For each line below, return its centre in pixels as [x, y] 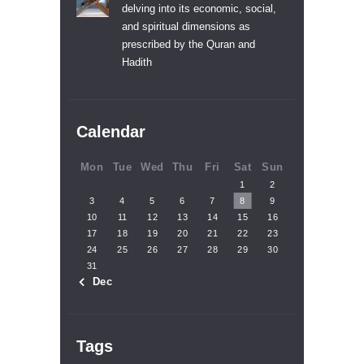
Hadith [136, 62]
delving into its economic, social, [199, 9]
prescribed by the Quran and [188, 44]
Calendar [111, 132]
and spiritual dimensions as [186, 26]
